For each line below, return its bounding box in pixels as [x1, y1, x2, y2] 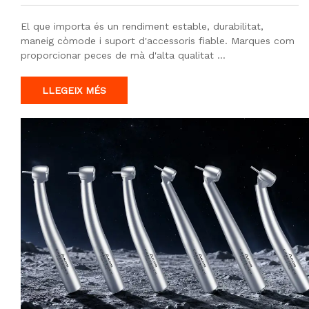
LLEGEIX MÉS [42, 85, 106, 97]
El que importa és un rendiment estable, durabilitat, [21, 21, 263, 32]
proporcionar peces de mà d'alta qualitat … [21, 50, 226, 61]
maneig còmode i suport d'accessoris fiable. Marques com [21, 35, 295, 47]
